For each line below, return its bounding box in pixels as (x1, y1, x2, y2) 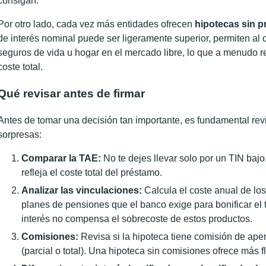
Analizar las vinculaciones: (21, 185, 142, 195)
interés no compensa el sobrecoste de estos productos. (21, 213, 252, 224)
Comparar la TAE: (21, 153, 101, 163)
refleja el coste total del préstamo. (21, 167, 162, 178)
